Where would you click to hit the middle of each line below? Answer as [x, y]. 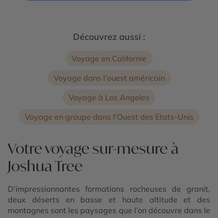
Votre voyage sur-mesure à [93, 148]
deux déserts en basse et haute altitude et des [109, 199]
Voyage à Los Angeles [109, 97]
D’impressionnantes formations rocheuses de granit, [109, 189]
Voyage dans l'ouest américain [109, 78]
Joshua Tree [45, 165]
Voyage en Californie [109, 58]
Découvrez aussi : [109, 36]
